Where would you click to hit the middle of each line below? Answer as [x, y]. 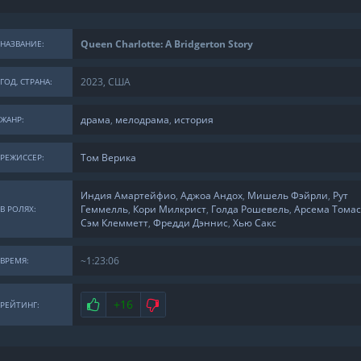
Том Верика [108, 158]
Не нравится [189, 304]
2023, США [105, 82]
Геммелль [104, 210]
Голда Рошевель [250, 210]
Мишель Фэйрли [287, 196]
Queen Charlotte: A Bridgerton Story [166, 44]
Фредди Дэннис [190, 223]
